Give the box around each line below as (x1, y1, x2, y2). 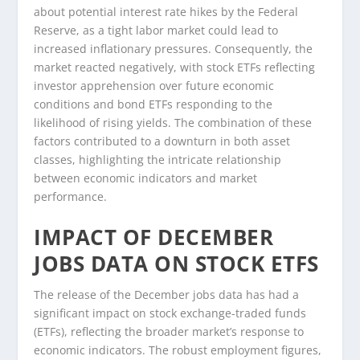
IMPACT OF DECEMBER (34, 222, 274, 252)
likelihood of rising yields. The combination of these (34, 115, 313, 131)
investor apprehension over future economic (34, 78, 275, 94)
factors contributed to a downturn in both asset (34, 133, 291, 149)
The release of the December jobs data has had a (34, 286, 300, 302)
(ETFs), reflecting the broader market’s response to (34, 323, 305, 339)
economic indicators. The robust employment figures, (34, 342, 322, 358)
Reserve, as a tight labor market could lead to (34, 22, 279, 39)
